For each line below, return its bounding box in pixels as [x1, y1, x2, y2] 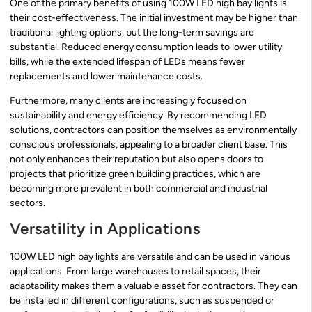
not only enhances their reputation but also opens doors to [10, 153, 263, 166]
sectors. [10, 197, 45, 210]
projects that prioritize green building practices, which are [10, 168, 260, 180]
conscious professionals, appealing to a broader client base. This [10, 139, 288, 151]
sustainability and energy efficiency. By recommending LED [10, 109, 267, 122]
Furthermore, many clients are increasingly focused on [10, 95, 247, 107]
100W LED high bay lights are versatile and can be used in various [10, 251, 290, 263]
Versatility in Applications [10, 219, 201, 239]
